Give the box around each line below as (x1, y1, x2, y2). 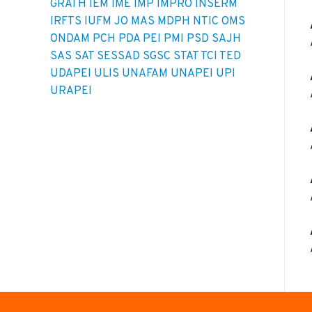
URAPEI (50, 84, 92, 99)
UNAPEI (171, 67, 213, 81)
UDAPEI (50, 67, 91, 81)
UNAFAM (122, 67, 168, 81)
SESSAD (97, 49, 140, 64)
